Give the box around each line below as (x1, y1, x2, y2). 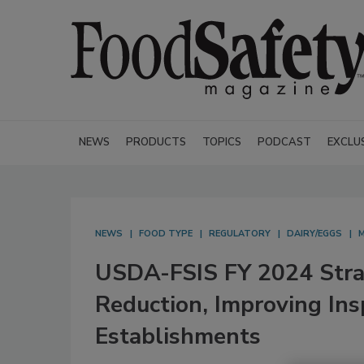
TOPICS (202, 135, 241, 149)
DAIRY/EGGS (287, 227, 342, 240)
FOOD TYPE (139, 227, 193, 240)
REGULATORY (209, 227, 271, 240)
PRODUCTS (126, 135, 186, 149)
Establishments (95, 321, 261, 352)
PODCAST (258, 135, 311, 149)
